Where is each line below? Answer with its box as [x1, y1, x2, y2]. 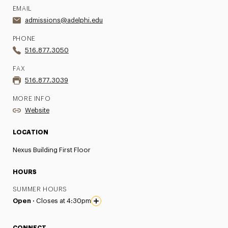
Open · [12, 197, 36, 204]
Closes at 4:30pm [36, 197, 91, 204]
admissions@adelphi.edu [24, 16, 103, 23]
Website [24, 106, 49, 113]
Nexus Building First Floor [12, 146, 91, 153]
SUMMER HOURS [12, 186, 68, 192]
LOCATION [12, 129, 48, 135]
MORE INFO [12, 95, 51, 102]
